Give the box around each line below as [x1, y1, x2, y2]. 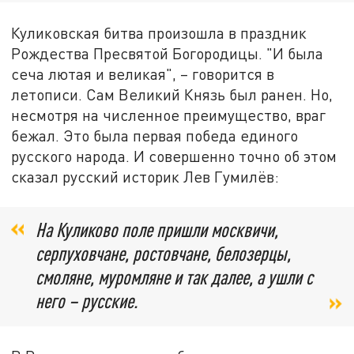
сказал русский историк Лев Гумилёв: [11, 167, 280, 186]
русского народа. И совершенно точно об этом [11, 146, 337, 165]
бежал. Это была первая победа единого [11, 126, 299, 145]
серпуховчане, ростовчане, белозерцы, [36, 242, 291, 265]
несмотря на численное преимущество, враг [11, 105, 326, 124]
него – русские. [36, 289, 137, 313]
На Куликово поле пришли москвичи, [36, 218, 278, 242]
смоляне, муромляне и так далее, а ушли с [36, 265, 313, 289]
